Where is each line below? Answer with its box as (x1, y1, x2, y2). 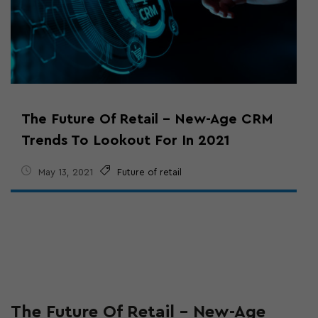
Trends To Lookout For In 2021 (21, 133, 230, 148)
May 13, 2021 (38, 167, 93, 177)
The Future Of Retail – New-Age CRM (21, 111, 273, 126)
